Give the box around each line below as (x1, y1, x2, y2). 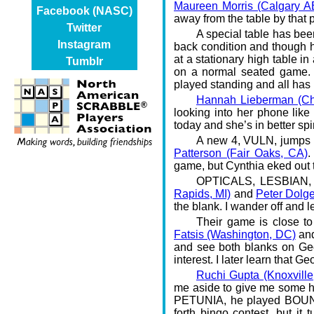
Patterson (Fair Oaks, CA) (174, 146, 308, 159)
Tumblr (65, 55, 103, 67)
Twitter (67, 22, 102, 34)
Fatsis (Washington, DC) (174, 228, 296, 240)
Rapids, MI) (174, 187, 231, 200)
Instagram (57, 39, 111, 50)
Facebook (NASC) (36, 5, 132, 17)
